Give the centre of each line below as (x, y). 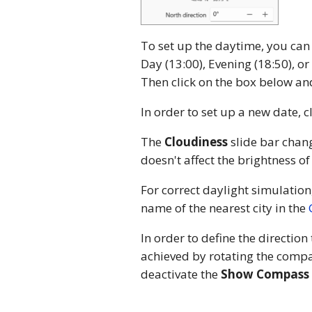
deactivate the (181, 274)
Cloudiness (196, 142)
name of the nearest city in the (225, 208)
